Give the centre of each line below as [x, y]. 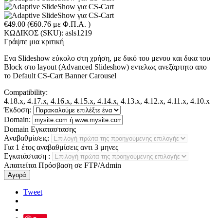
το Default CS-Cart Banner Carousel [60, 75]
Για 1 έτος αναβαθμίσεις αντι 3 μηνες [61, 147]
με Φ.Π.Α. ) [71, 24]
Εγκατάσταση [26, 156]
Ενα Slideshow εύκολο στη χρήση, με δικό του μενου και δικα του [107, 58]
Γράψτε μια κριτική [34, 41]
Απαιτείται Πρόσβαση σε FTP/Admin [63, 165]
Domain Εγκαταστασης [40, 129]
